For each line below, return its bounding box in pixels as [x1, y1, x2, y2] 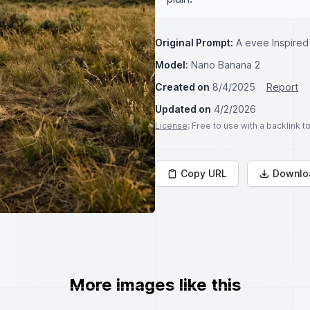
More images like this [69, 275, 241, 295]
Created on [155, 81, 210, 93]
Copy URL [181, 167, 227, 179]
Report [266, 81, 298, 93]
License [155, 120, 188, 131]
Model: [155, 59, 188, 71]
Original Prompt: [155, 37, 233, 48]
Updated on [155, 103, 211, 115]
